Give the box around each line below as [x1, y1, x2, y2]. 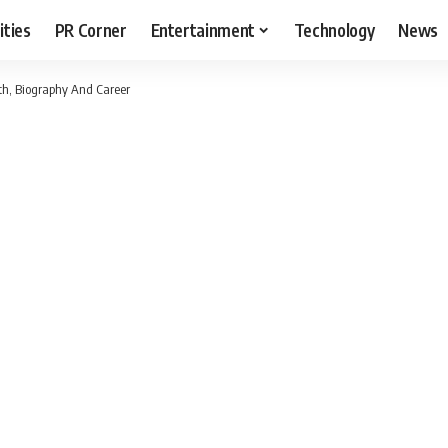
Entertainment [150, 18, 256, 41]
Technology [293, 18, 375, 41]
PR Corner [54, 18, 127, 41]
